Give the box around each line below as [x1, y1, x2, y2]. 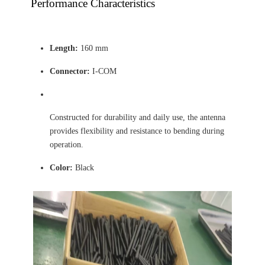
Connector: [50, 67, 90, 76]
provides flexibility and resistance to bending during [50, 127, 224, 135]
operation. [50, 140, 83, 149]
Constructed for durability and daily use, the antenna [50, 113, 225, 122]
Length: [50, 44, 78, 53]
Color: [50, 163, 73, 172]
